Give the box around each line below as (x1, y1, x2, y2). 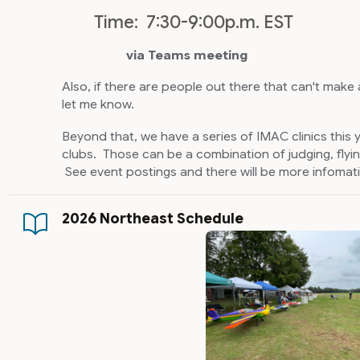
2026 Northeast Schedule (61, 209, 243, 227)
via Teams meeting (125, 47, 247, 63)
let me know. (61, 96, 134, 112)
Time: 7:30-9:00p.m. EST (93, 11, 301, 34)
